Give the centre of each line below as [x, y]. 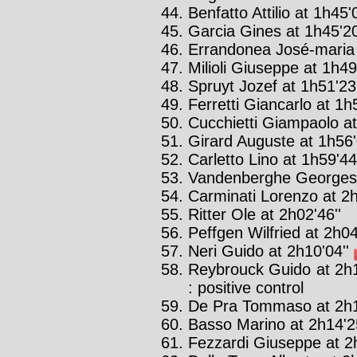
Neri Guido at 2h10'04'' [271, 251]
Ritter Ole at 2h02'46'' [265, 214]
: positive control [246, 287]
